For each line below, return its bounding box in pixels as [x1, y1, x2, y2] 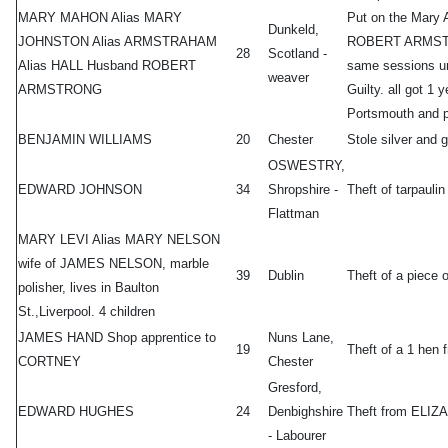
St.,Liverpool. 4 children [18, 304, 155, 320]
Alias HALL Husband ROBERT [18, 58, 196, 74]
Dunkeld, [268, 22, 319, 38]
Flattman [268, 206, 319, 222]
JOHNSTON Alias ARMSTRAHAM [18, 34, 217, 50]
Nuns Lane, [268, 330, 334, 346]
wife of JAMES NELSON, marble [18, 256, 209, 272]
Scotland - [268, 46, 327, 62]
